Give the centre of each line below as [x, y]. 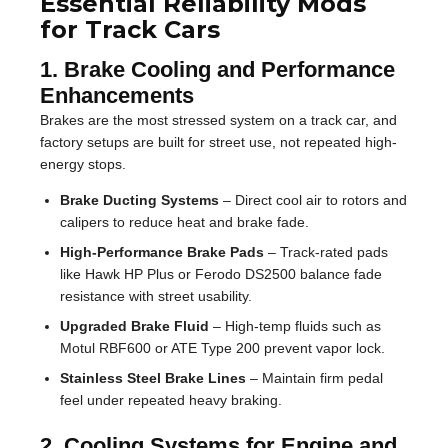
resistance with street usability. [156, 295]
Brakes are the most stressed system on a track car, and [218, 119]
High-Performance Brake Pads [162, 251]
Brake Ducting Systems [139, 199]
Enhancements [117, 95]
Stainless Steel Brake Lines [153, 377]
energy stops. [83, 163]
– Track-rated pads [326, 251]
